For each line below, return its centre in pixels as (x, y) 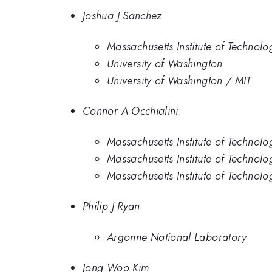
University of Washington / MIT (179, 80)
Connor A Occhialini (131, 111)
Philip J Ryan (111, 207)
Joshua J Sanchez (122, 16)
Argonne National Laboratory (177, 237)
